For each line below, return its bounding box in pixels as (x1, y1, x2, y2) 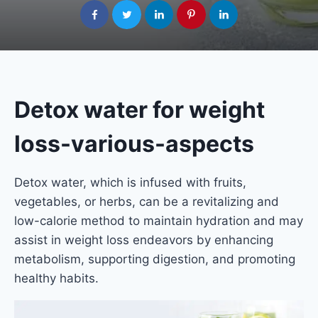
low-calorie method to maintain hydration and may (14, 213, 303, 228)
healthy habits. (14, 270, 99, 285)
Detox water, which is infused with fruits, (14, 175, 246, 190)
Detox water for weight (14, 95, 265, 124)
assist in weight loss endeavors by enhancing (14, 232, 273, 247)
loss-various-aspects (14, 129, 254, 158)
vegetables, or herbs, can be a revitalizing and (14, 194, 279, 209)
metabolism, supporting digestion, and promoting (14, 251, 295, 266)
